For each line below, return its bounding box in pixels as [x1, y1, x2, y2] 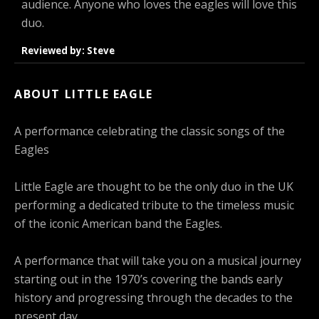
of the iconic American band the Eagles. [14, 215, 222, 231]
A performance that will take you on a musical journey [14, 252, 301, 268]
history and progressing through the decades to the [14, 289, 293, 305]
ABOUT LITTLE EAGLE [14, 85, 153, 102]
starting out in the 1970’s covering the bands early [14, 271, 283, 287]
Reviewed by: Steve [21, 43, 115, 57]
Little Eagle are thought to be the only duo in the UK [14, 178, 293, 194]
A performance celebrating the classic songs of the [14, 122, 285, 139]
